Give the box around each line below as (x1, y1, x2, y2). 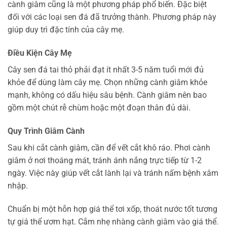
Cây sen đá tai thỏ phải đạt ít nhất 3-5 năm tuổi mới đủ (8, 65, 204, 75)
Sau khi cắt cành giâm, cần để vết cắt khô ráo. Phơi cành (8, 142, 210, 153)
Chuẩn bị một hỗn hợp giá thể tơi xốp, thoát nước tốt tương (8, 204, 217, 214)
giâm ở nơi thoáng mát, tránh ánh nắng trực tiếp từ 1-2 (8, 155, 202, 165)
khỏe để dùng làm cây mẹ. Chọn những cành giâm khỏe (8, 78, 207, 88)
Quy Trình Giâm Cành (8, 126, 85, 136)
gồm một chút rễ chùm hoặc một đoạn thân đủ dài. (8, 103, 191, 113)
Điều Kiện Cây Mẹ (8, 48, 72, 58)
